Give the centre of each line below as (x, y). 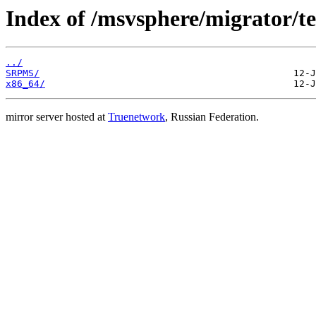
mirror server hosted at (57, 117)
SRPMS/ (23, 73)
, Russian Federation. (212, 117)
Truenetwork (136, 117)
